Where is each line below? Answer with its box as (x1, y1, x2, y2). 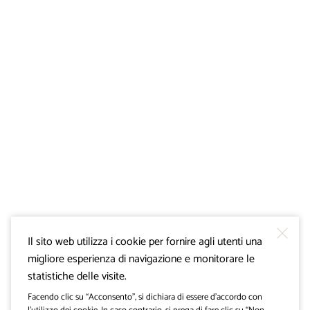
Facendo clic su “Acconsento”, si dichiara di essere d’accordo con (28, 289, 262, 304)
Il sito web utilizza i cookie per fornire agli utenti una (28, 232, 262, 251)
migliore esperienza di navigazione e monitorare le (28, 249, 255, 268)
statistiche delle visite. (28, 266, 127, 286)
